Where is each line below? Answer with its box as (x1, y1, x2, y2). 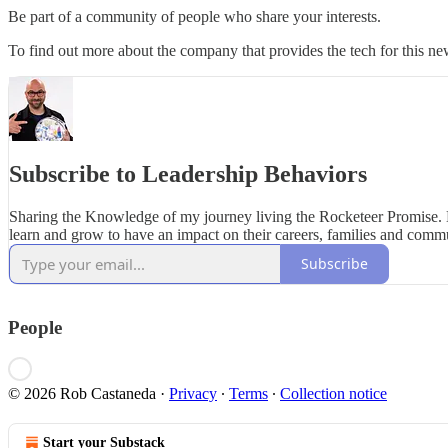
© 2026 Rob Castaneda (8, 385, 156, 403)
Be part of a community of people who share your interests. (8, 7, 381, 25)
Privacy (169, 385, 217, 403)
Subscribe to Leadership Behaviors (9, 160, 367, 187)
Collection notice (280, 385, 387, 403)
